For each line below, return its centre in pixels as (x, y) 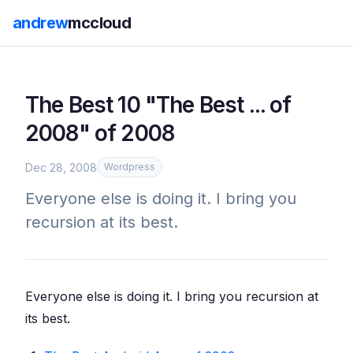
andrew (41, 23)
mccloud (100, 23)
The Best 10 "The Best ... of (158, 105)
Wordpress (130, 167)
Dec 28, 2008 (61, 167)
